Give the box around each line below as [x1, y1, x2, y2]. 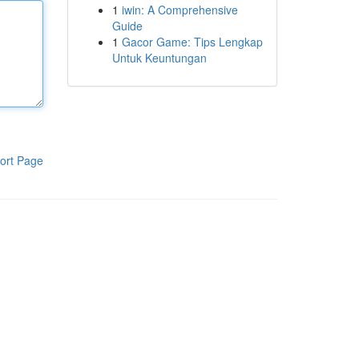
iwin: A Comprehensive [121, 2, 238, 18]
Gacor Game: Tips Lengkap [121, 34, 263, 50]
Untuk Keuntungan [111, 50, 207, 66]
